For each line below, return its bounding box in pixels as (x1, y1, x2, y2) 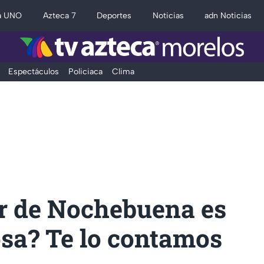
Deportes (97, 11, 132, 21)
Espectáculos (8, 66, 59, 77)
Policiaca (68, 66, 103, 77)
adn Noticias (204, 11, 252, 21)
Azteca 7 (42, 11, 76, 21)
